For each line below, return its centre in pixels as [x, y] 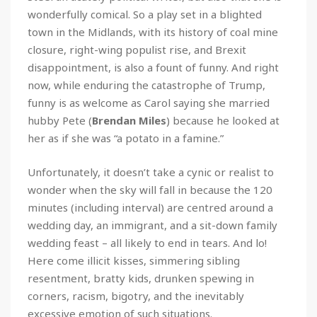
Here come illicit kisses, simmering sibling [134, 260]
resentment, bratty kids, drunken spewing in [141, 278]
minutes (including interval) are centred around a [150, 207]
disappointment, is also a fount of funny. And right [153, 67]
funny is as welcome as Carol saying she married [149, 102]
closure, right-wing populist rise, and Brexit [137, 49]
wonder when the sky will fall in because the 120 [150, 189]
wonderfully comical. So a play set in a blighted [145, 14]
